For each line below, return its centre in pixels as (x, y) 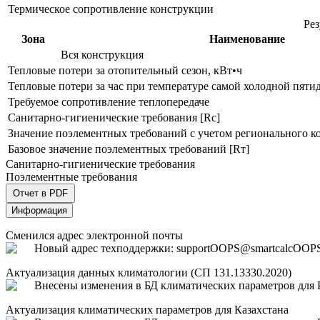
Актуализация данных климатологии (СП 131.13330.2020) (149, 272)
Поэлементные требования (71, 176)
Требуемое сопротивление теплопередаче (109, 101)
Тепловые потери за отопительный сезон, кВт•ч (125, 70)
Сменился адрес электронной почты (94, 235)
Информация (39, 210)
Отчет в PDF (40, 193)
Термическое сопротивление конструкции (111, 9)
